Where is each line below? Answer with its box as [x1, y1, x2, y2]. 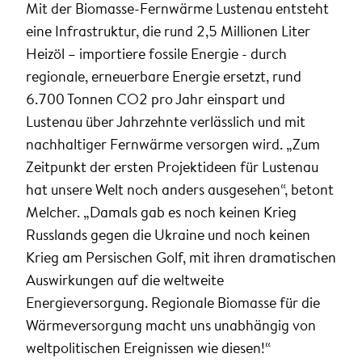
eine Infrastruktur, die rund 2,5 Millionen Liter [26, 21, 310, 42]
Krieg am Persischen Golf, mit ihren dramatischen [26, 247, 336, 268]
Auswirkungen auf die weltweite [26, 270, 224, 291]
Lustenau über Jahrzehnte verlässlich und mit [26, 112, 305, 133]
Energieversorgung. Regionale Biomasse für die [26, 293, 320, 314]
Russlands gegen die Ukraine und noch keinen [26, 225, 310, 246]
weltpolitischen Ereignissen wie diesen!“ [26, 338, 271, 359]
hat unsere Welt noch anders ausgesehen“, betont [26, 179, 334, 200]
